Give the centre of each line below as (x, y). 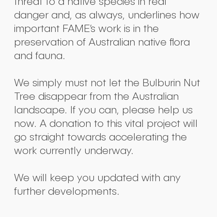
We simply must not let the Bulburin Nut (107, 82)
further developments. (67, 191)
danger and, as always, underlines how (107, 15)
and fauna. (39, 55)
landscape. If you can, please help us (103, 109)
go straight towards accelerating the (100, 137)
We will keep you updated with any (97, 177)
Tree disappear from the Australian (96, 96)
